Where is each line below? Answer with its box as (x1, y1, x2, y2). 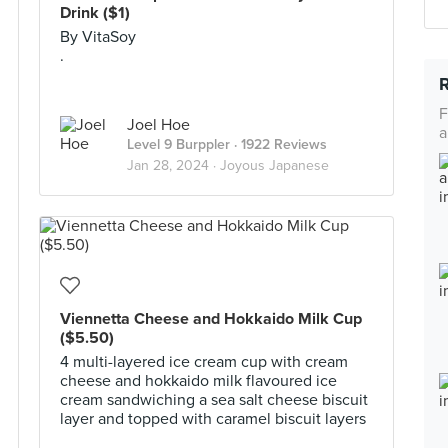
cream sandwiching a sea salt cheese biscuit (60, 390, 368, 410)
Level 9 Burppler (127, 136, 230, 153)
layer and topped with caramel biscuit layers (60, 409, 366, 429)
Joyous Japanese (220, 157, 329, 174)
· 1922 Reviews (230, 136, 327, 153)
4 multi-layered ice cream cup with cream (60, 352, 348, 372)
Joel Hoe (127, 115, 190, 135)
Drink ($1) (60, 3, 130, 23)
